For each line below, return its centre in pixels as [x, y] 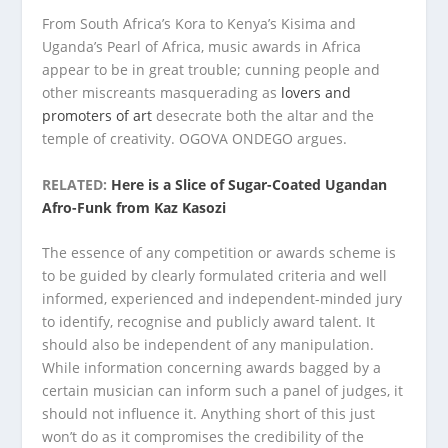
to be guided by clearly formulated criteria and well [215, 276]
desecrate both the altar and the [263, 116]
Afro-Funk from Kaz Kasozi [134, 207]
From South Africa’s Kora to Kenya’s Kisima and [199, 24]
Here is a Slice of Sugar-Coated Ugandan [249, 184]
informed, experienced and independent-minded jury [222, 299]
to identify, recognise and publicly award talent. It [209, 322]
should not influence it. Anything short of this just [209, 414]
